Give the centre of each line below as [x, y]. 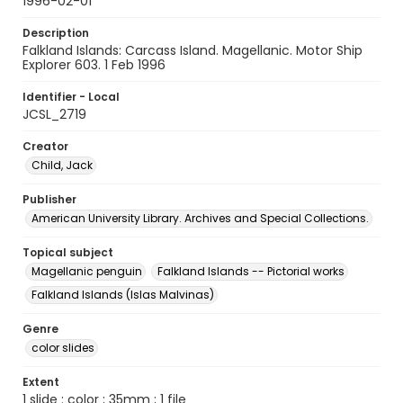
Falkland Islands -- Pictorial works [251, 271]
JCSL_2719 [54, 114]
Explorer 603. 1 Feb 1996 [94, 65]
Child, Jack [62, 165]
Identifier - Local [71, 97]
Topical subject [68, 252]
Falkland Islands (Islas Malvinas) [123, 295]
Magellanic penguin [87, 271]
